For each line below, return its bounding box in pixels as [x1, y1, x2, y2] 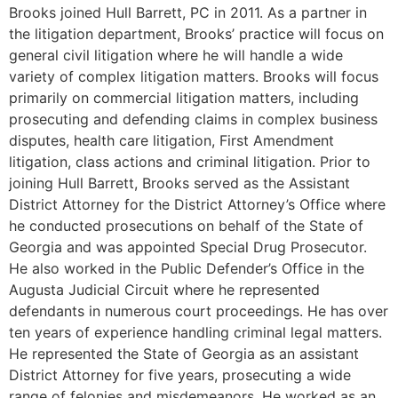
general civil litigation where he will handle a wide [9, 45, 343, 64]
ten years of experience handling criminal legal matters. [9, 322, 382, 341]
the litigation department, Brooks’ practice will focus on [9, 24, 384, 43]
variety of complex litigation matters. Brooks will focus [9, 67, 378, 85]
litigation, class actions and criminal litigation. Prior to [9, 152, 370, 171]
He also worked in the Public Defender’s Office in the [9, 259, 364, 277]
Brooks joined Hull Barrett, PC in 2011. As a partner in [9, 3, 367, 21]
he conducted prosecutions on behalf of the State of [9, 216, 363, 235]
